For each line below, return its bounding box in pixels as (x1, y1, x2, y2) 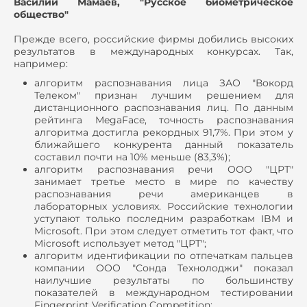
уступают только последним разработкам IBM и (34, 212, 293, 225)
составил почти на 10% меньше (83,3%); (34, 150, 230, 163)
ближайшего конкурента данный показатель (34, 138, 293, 151)
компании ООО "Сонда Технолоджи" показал (34, 261, 293, 274)
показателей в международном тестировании (34, 286, 293, 299)
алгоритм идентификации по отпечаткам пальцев (34, 249, 293, 262)
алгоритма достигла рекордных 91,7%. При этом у (34, 125, 293, 138)
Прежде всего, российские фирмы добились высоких (14, 32, 293, 45)
